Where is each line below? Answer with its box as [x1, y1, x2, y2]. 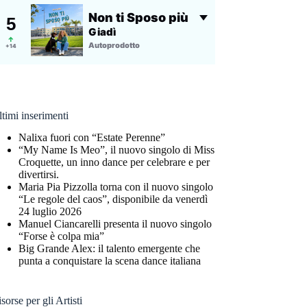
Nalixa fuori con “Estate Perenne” [19, 132, 166, 144]
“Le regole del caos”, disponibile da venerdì [19, 193, 208, 206]
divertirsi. [19, 169, 60, 181]
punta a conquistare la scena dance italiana [19, 255, 201, 267]
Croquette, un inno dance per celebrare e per [19, 156, 210, 169]
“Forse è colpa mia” [19, 230, 105, 243]
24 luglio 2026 [19, 206, 82, 218]
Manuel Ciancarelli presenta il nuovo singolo [19, 218, 212, 230]
